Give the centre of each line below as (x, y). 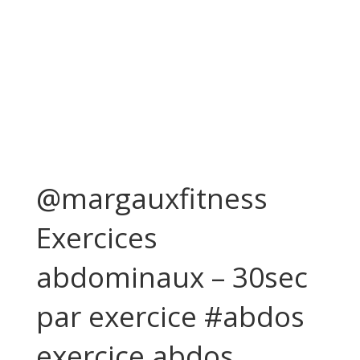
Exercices (96, 237)
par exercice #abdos (170, 316)
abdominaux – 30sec (172, 277)
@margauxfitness (151, 198)
